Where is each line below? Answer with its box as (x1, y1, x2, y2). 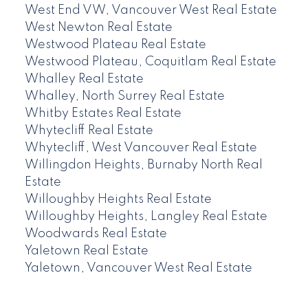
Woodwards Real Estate (24, 228, 167, 241)
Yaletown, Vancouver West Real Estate (24, 262, 252, 275)
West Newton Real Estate (24, 21, 173, 34)
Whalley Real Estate (24, 73, 144, 86)
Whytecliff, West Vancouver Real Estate (24, 142, 257, 155)
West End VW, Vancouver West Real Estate (24, 4, 277, 17)
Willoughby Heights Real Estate (24, 193, 212, 206)
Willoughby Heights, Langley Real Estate (24, 210, 267, 223)
